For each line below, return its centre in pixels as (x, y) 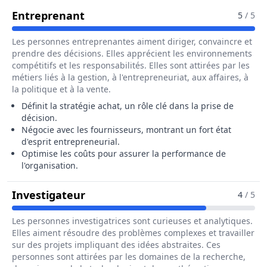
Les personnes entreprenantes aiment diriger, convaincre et (132, 41)
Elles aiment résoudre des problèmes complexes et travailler (133, 233)
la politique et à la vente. (61, 89)
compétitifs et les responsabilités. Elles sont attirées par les (131, 65)
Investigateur (49, 195)
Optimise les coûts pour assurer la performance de (124, 153)
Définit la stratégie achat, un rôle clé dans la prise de (128, 106)
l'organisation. (50, 165)
